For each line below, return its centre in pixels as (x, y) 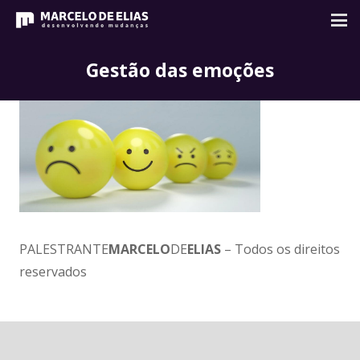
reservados (53, 272)
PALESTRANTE (64, 250)
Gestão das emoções (180, 70)
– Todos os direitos (280, 250)
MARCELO (139, 250)
